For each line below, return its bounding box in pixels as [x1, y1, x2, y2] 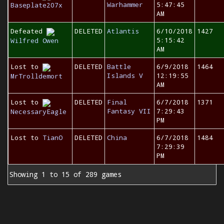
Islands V [107, 71, 143, 80]
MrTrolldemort [10, 71, 62, 80]
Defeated [10, 26, 46, 35]
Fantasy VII [107, 106, 151, 115]
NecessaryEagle [10, 106, 66, 116]
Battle [107, 62, 131, 71]
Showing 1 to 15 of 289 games [9, 169, 121, 179]
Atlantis [107, 26, 139, 35]
